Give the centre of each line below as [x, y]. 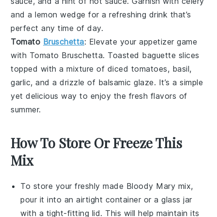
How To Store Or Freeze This [97, 143]
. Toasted [123, 55]
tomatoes [149, 69]
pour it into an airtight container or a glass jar [106, 200]
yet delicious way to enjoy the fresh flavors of [99, 96]
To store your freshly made [73, 186]
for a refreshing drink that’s [138, 15]
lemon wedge [60, 15]
